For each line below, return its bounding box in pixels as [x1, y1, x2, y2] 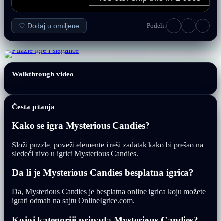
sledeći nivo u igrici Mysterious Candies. [12, 149, 138, 158]
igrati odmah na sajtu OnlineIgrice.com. [12, 196, 135, 205]
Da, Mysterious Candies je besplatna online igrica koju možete [12, 187, 206, 196]
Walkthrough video [12, 70, 74, 78]
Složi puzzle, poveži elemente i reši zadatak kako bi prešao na [12, 140, 203, 149]
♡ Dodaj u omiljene [19, 22, 79, 30]
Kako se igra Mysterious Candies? [12, 120, 150, 131]
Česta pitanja [12, 102, 55, 111]
